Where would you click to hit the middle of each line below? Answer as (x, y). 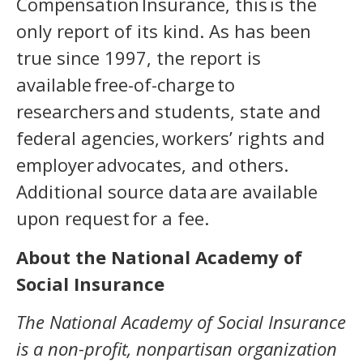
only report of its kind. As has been (164, 31)
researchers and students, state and (169, 111)
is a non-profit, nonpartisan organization (177, 349)
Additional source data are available (167, 192)
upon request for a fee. (113, 218)
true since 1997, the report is (139, 58)
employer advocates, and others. (152, 165)
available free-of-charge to (126, 85)
